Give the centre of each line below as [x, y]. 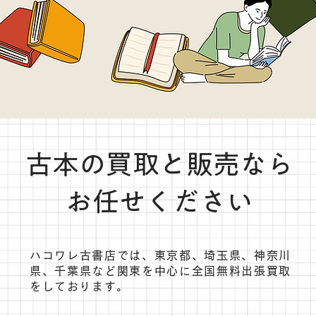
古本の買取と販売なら [159, 164]
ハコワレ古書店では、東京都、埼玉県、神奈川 [160, 255]
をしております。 [79, 286]
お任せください [159, 202]
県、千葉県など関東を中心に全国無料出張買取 [160, 271]
